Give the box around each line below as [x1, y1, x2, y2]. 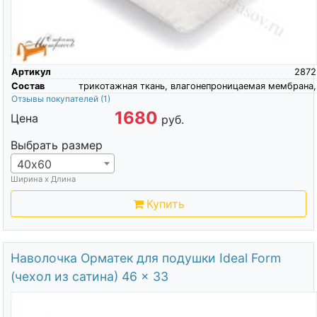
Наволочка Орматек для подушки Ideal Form [10, 250, 281, 266]
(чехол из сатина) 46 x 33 [10, 269, 168, 284]
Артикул [11, 67, 51, 78]
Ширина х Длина [10, 174, 76, 185]
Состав [11, 81, 45, 92]
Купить [146, 197, 185, 212]
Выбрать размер [10, 138, 103, 153]
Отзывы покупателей [11, 93, 100, 105]
